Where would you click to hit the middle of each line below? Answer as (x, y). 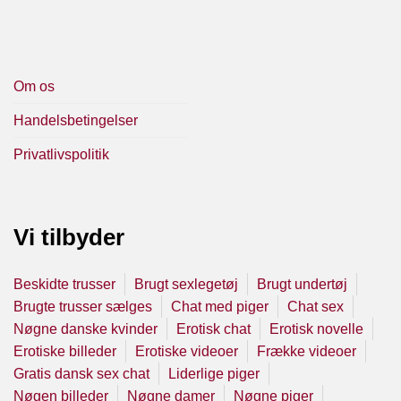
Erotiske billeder (65, 352)
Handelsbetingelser (76, 120)
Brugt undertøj (302, 285)
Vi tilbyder (69, 237)
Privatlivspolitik (61, 154)
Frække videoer (307, 352)
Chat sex (316, 307)
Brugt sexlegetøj (186, 285)
